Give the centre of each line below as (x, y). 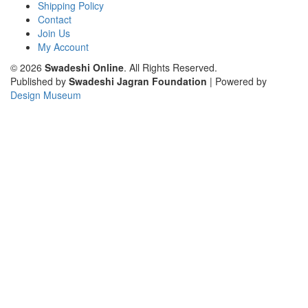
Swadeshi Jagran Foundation (138, 81)
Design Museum (46, 95)
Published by (40, 81)
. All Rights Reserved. (170, 67)
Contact (55, 19)
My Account (63, 46)
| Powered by (237, 81)
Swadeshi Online (84, 67)
